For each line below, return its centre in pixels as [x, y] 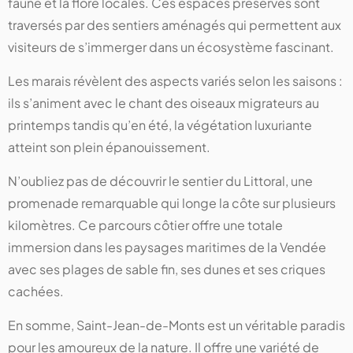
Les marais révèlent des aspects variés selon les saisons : [175, 81]
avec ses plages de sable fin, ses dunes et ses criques [167, 269]
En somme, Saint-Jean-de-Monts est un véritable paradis [176, 325]
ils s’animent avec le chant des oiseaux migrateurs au [163, 103]
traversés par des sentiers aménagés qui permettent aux [175, 25]
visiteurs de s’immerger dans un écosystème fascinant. [171, 47]
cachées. [36, 292]
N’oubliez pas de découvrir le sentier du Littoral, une [160, 181]
